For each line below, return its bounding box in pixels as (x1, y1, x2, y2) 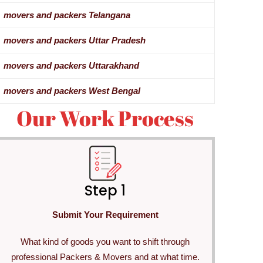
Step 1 (85, 180, 126, 200)
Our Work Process (16, 104, 194, 133)
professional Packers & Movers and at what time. (11, 251, 200, 262)
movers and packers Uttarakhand (3, 60, 139, 71)
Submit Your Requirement (52, 209, 159, 220)
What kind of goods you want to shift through (21, 236, 190, 247)
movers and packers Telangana (3, 10, 130, 21)
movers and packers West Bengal (3, 86, 140, 96)
